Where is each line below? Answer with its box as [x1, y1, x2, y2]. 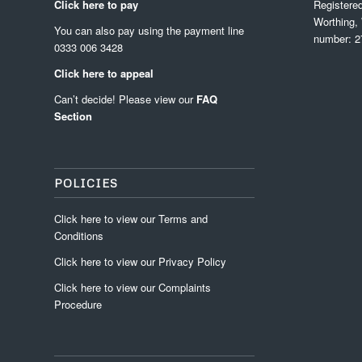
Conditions [54, 227, 103, 243]
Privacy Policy [158, 253, 226, 269]
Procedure [54, 296, 102, 312]
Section [54, 108, 92, 124]
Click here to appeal [54, 65, 154, 82]
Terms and [158, 210, 208, 226]
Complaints [158, 279, 211, 295]
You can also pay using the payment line [54, 23, 244, 39]
